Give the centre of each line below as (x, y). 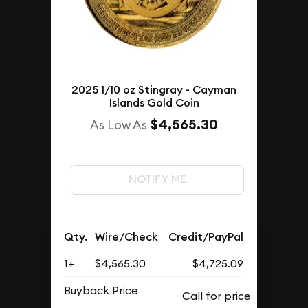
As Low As (119, 125)
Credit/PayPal (206, 237)
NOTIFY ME (157, 179)
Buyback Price (101, 290)
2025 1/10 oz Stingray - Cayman (154, 90)
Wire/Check (127, 237)
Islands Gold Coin (154, 103)
